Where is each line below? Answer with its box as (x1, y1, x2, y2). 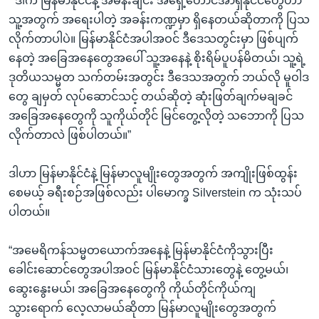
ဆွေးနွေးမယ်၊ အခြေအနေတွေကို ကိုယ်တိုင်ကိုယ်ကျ (9, 282, 256, 295)
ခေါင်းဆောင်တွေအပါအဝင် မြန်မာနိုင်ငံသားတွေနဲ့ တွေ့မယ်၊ (9, 263, 288, 276)
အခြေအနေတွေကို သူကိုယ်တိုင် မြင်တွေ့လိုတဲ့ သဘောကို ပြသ (9, 109, 304, 122)
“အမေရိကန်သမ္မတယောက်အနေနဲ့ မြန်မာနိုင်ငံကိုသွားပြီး (9, 244, 273, 256)
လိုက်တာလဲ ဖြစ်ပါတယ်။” (9, 128, 131, 141)
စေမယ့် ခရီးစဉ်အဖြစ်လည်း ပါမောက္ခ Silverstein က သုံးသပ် (9, 186, 302, 199)
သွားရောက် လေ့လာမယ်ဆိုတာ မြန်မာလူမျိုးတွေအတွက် (9, 301, 276, 314)
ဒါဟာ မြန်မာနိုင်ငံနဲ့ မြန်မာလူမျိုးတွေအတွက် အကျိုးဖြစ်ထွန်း (9, 167, 298, 179)
